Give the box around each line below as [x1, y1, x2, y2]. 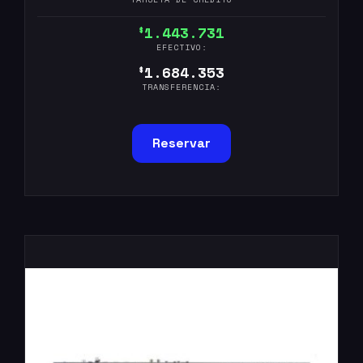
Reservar [152, 134, 211, 152]
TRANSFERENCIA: [142, 80, 221, 93]
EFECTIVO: [156, 41, 207, 54]
